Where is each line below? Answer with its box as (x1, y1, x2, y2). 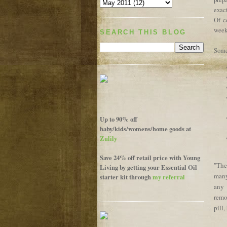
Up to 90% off (100, 115, 137, 124)
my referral (153, 172, 185, 182)
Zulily (100, 134, 117, 143)
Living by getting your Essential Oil (100, 163, 197, 172)
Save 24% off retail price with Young (100, 153, 200, 163)
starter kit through (100, 172, 153, 182)
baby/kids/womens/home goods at (100, 124, 191, 134)
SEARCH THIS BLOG (100, 28, 186, 36)
